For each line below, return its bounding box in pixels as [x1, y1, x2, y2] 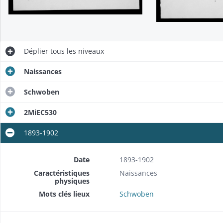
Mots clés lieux [38, 189, 90, 199]
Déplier [23, 46, 48, 56]
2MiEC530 [23, 107, 57, 117]
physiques [54, 176, 90, 186]
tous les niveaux [48, 46, 104, 56]
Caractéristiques [33, 168, 90, 178]
